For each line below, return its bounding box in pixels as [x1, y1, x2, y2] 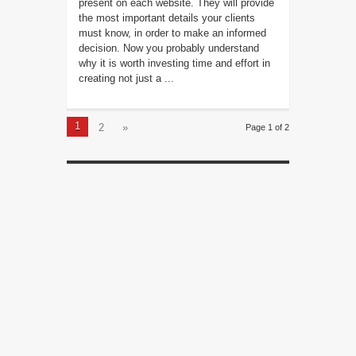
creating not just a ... [78, 72, 174, 85]
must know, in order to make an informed [78, 27, 266, 40]
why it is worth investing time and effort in [78, 57, 270, 70]
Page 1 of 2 [245, 122, 289, 133]
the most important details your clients [78, 12, 255, 25]
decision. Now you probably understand [78, 42, 259, 55]
